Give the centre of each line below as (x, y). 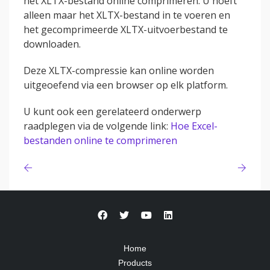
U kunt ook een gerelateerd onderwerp (112, 111)
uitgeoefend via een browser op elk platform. (126, 85)
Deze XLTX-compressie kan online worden (119, 71)
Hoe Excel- (194, 126)
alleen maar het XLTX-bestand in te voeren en (127, 15)
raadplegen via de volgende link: (97, 126)
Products (135, 263)
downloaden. (52, 44)
